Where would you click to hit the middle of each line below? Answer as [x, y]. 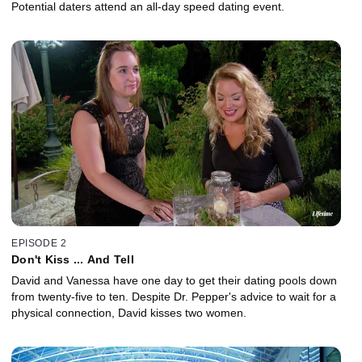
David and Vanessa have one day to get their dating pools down [174, 281]
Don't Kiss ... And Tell [73, 260]
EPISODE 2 [39, 244]
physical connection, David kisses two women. [129, 313]
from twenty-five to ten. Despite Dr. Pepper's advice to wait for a [174, 297]
